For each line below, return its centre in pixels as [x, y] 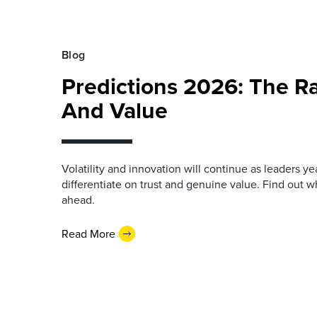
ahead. [78, 200]
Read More [88, 234]
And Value [115, 110]
